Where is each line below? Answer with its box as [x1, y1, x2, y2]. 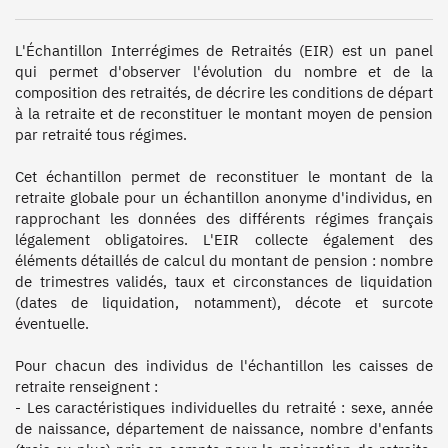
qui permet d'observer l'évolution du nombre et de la [15, 61, 433, 81]
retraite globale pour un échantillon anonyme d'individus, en [15, 187, 433, 207]
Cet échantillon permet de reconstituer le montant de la [15, 166, 433, 186]
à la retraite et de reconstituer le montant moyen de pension [15, 103, 433, 123]
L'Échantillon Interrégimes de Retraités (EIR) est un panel [15, 40, 433, 60]
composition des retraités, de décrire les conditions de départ [15, 82, 433, 102]
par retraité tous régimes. [15, 124, 187, 144]
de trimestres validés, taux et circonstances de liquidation [15, 271, 433, 291]
